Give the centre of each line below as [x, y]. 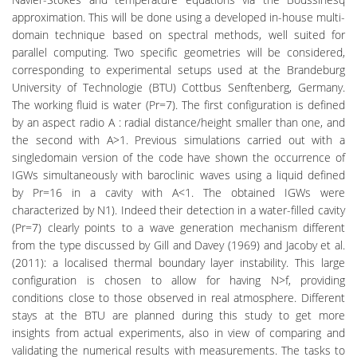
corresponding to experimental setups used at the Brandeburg [178, 70]
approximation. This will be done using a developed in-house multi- [178, 18]
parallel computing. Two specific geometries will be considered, [178, 53]
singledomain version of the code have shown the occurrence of [178, 158]
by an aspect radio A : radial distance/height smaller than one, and [178, 123]
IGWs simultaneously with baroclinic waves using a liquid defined [178, 175]
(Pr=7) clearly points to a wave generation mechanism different [178, 228]
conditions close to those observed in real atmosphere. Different [178, 298]
